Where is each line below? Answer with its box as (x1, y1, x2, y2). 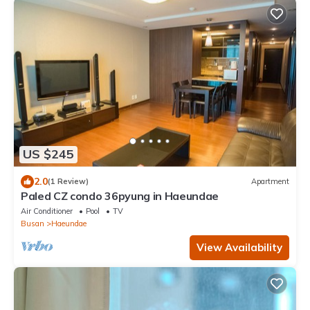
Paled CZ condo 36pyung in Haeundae (21, 188, 219, 203)
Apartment (251, 176, 289, 187)
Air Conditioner (21, 206, 73, 216)
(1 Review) (48, 176, 89, 187)
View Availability (197, 240, 282, 254)
